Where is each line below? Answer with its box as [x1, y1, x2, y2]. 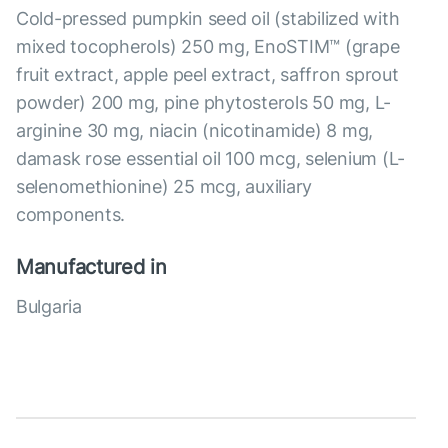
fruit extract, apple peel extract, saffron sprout [16, 64, 399, 86]
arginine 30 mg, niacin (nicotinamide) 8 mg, [16, 120, 374, 142]
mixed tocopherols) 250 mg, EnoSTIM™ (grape [16, 36, 400, 58]
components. [16, 204, 126, 226]
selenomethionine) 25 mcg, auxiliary [16, 176, 313, 198]
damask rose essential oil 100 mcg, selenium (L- [16, 148, 406, 170]
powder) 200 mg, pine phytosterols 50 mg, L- [16, 92, 392, 114]
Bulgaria [16, 296, 82, 318]
